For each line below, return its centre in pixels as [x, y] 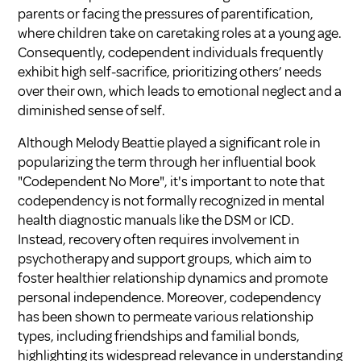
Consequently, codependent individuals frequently [171, 52]
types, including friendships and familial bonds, [159, 336]
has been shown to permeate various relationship [166, 316]
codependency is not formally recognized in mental [172, 200]
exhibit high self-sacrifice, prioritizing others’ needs [170, 71]
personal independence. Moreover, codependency [170, 297]
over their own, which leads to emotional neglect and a [180, 91]
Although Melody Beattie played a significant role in [170, 142]
